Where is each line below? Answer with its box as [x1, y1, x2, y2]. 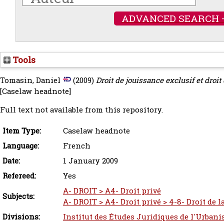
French [63, 140, 90, 151]
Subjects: [2, 191, 34, 201]
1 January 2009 [63, 155, 118, 166]
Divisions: [2, 211, 40, 222]
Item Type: [2, 125, 41, 136]
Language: [2, 140, 39, 151]
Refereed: [2, 170, 36, 181]
